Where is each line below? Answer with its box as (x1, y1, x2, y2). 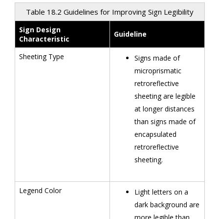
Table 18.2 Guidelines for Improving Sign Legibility (25, 7, 194, 17)
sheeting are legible (134, 91, 196, 101)
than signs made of (134, 117, 196, 126)
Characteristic (19, 34, 69, 44)
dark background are (134, 200, 199, 209)
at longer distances (134, 104, 195, 113)
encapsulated (134, 130, 176, 139)
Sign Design (19, 25, 61, 34)
